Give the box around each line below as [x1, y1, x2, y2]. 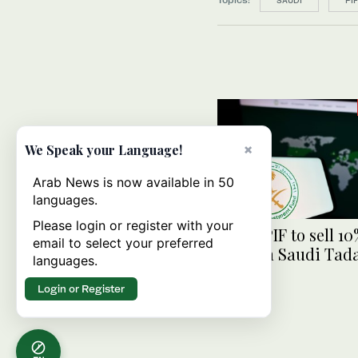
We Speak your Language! [25, 141, 182, 158]
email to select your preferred [33, 235, 213, 251]
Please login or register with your [33, 217, 233, 233]
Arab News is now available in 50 [33, 174, 234, 190]
